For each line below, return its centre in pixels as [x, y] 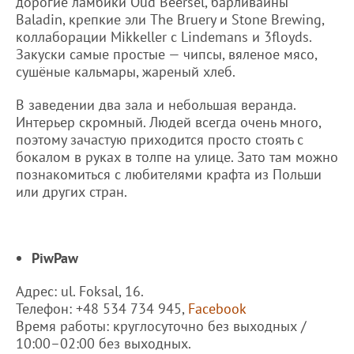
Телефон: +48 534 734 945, [102, 308]
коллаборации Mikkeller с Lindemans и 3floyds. [164, 36]
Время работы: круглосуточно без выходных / [161, 326]
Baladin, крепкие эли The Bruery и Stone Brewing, [170, 19]
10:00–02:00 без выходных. [105, 343]
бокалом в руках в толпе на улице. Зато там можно [177, 156]
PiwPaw [55, 258]
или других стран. [72, 191]
